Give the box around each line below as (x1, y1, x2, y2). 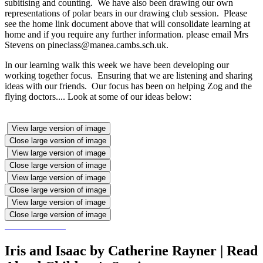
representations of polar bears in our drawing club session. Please (5, 8, 247, 18)
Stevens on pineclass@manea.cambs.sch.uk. (5, 39, 168, 50)
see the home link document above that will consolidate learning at (5, 18, 250, 29)
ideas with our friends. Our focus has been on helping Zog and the (5, 80, 252, 91)
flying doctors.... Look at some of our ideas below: (5, 91, 191, 102)
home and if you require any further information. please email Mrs (5, 29, 248, 39)
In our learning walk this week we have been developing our (5, 59, 229, 70)
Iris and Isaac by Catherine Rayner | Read (5, 242, 258, 258)
